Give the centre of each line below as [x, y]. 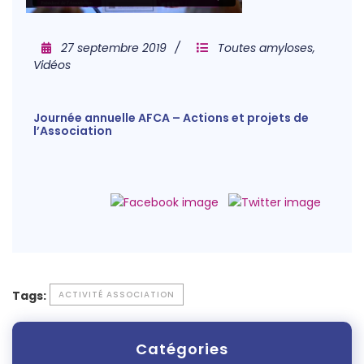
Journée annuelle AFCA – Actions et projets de [171, 118]
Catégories [182, 349]
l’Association [73, 131]
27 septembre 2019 [114, 48]
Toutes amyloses [265, 48]
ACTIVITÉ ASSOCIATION [117, 295]
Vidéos [52, 65]
